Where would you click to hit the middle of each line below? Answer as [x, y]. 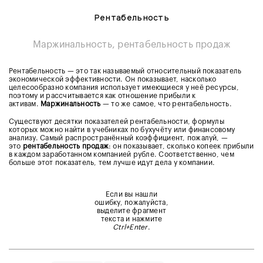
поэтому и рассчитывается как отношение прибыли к [102, 96]
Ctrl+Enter [130, 227]
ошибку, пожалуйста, [131, 203]
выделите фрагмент [131, 211]
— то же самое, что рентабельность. [166, 104]
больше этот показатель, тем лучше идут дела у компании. [112, 163]
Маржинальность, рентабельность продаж [131, 45]
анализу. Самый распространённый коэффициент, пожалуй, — [119, 138]
